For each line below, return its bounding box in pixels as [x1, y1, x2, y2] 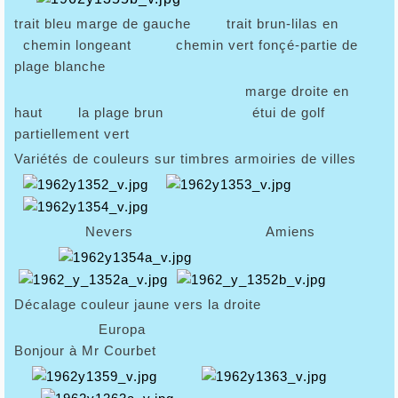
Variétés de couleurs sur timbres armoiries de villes [13, 150, 356, 166]
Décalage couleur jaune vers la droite [13, 296, 261, 312]
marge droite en [13, 83, 349, 99]
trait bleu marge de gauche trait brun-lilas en [13, 15, 378, 31]
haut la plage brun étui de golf [13, 104, 325, 120]
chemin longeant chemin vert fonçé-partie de [13, 36, 358, 52]
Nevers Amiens [13, 223, 315, 239]
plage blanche [13, 58, 106, 74]
